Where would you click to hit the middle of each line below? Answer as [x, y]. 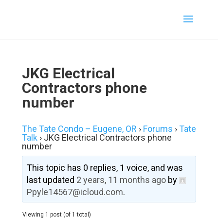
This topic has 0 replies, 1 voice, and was [105, 168]
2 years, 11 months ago [121, 180]
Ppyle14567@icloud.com [75, 192]
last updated [51, 180]
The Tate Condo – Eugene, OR [79, 129]
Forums [158, 129]
